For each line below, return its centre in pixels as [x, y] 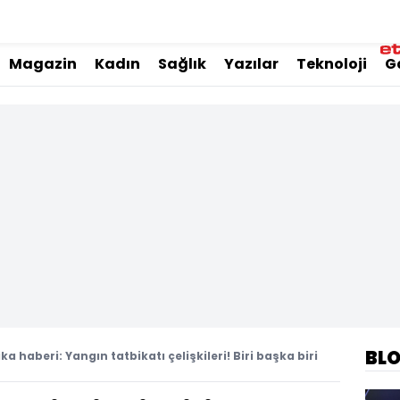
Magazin [43, 64]
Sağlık [182, 64]
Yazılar [251, 64]
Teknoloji [332, 64]
